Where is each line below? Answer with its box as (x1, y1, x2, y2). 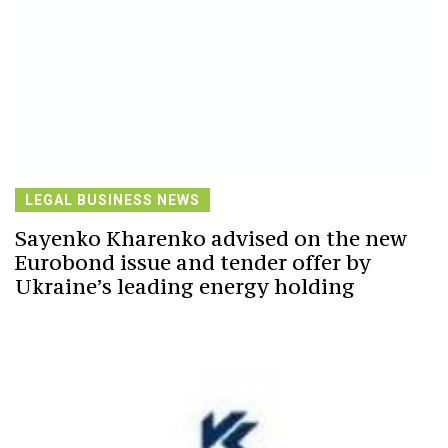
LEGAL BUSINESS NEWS (25, 191, 200, 208)
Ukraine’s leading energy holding (15, 272, 355, 300)
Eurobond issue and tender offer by (15, 248, 371, 276)
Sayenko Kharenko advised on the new (15, 224, 407, 252)
